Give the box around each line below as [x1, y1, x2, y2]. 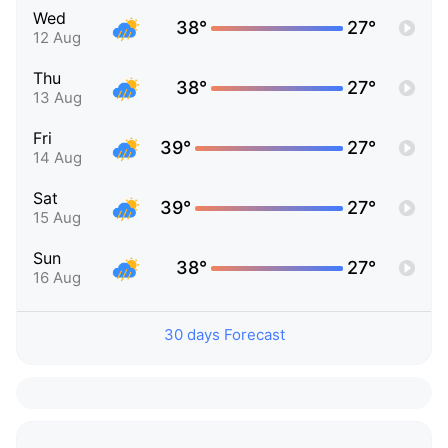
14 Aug [33, 148, 82, 168]
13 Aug [33, 88, 82, 108]
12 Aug [33, 28, 81, 48]
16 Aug [33, 268, 81, 288]
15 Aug [33, 208, 81, 228]
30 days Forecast [163, 325, 285, 345]
